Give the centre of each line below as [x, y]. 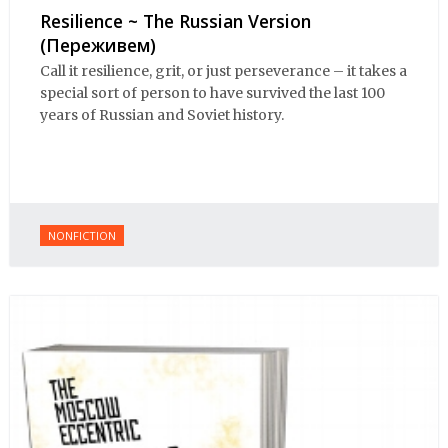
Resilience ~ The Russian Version [175, 20]
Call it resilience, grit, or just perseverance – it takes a [223, 71]
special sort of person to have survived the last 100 [212, 93]
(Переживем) [98, 44]
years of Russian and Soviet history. [163, 115]
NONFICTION [82, 235]
